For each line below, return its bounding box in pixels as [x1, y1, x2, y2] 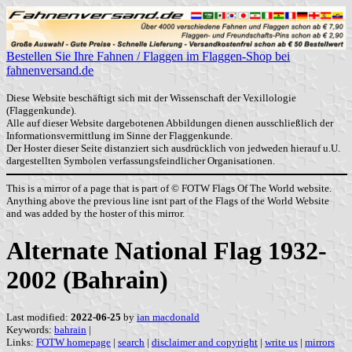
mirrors [305, 336, 335, 349]
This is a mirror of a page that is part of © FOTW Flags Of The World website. [6, 181, 332, 194]
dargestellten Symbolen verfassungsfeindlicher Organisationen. [6, 155, 275, 167]
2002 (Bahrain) [6, 265, 168, 294]
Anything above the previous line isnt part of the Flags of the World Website [6, 194, 329, 207]
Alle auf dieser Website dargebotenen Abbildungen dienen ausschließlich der [6, 117, 333, 130]
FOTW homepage [36, 336, 111, 349]
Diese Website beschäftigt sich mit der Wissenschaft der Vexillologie [6, 92, 296, 104]
